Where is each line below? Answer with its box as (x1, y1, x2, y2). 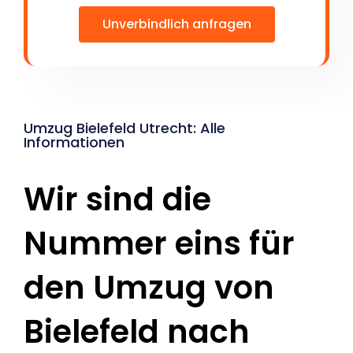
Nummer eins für (24, 221, 295, 266)
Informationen (24, 132, 124, 153)
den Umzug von (24, 266, 274, 310)
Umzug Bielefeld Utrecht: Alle (24, 118, 225, 139)
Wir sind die (24, 177, 211, 222)
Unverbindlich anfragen (102, 15, 251, 34)
